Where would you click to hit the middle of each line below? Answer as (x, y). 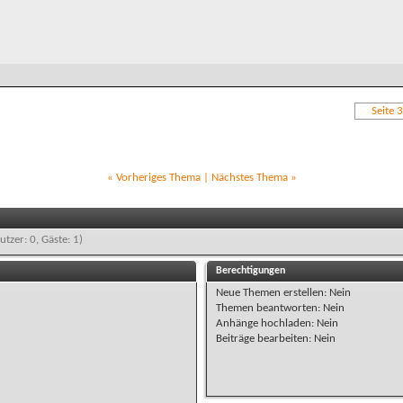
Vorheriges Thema (158, 177)
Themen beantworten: (270, 308)
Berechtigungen (251, 270)
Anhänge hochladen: (267, 323)
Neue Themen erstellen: (273, 292)
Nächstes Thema (249, 177)
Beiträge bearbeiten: (265, 338)
